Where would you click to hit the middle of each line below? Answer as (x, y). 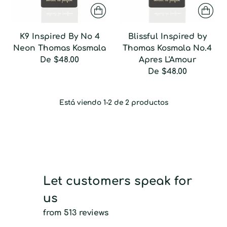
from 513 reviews (76, 213)
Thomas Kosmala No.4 (167, 48)
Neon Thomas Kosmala (60, 48)
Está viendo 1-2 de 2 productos (113, 102)
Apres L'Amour (167, 60)
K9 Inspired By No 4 (60, 36)
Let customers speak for (118, 181)
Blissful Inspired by (167, 36)
